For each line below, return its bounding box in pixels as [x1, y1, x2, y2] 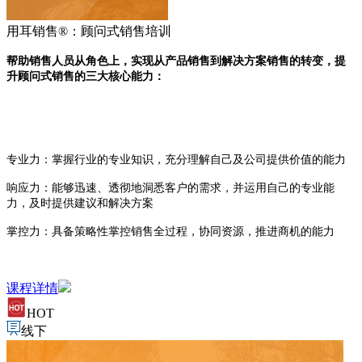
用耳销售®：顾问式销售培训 [6, 23, 171, 38]
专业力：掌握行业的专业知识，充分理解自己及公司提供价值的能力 [6, 153, 346, 166]
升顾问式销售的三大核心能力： [6, 69, 165, 82]
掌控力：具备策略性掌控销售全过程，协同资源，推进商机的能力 [6, 225, 335, 238]
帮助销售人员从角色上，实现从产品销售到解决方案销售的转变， [6, 54, 335, 67]
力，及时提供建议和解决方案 [6, 196, 154, 209]
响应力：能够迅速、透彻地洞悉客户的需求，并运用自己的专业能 [6, 181, 335, 194]
